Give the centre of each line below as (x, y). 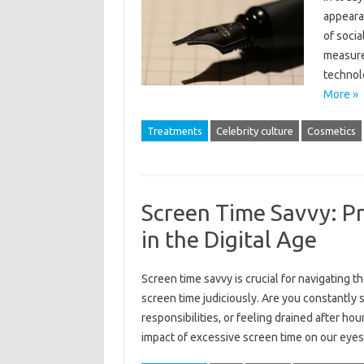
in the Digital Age (229, 239)
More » (340, 94)
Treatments (174, 131)
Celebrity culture (254, 131)
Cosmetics (331, 131)
